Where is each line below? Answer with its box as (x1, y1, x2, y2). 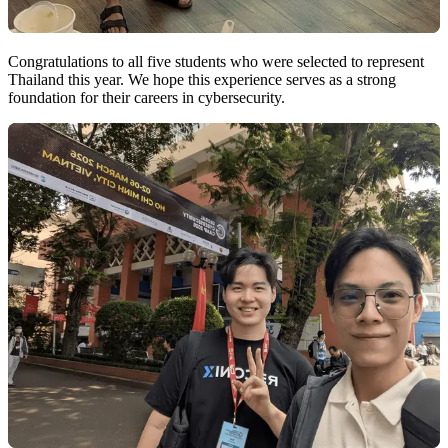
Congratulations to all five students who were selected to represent (8, 53, 424, 71)
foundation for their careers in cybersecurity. (8, 89, 285, 107)
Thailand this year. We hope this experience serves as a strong (8, 71, 396, 89)
